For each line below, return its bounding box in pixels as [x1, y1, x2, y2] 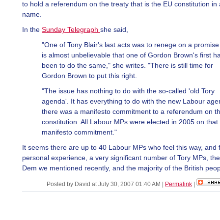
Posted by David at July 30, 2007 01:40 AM [47, 181, 162, 188]
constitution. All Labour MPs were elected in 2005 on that [42, 118, 218, 126]
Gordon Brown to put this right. [42, 72, 137, 80]
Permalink [165, 181, 192, 188]
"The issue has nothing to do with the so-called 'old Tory [42, 87, 215, 95]
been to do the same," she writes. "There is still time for [42, 61, 213, 69]
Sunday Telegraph [42, 26, 98, 33]
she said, [100, 26, 128, 33]
